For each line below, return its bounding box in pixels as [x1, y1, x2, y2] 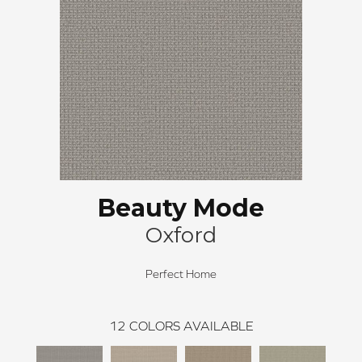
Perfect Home [145, 267, 217, 280]
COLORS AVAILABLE [128, 318, 254, 333]
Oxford [145, 221, 217, 248]
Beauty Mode [98, 192, 264, 223]
